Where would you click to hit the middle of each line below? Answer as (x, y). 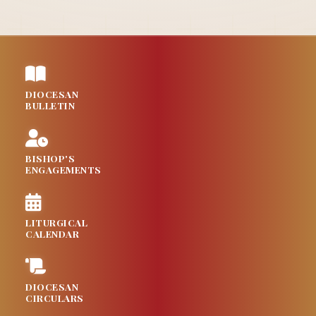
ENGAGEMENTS (63, 169)
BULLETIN (50, 105)
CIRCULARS (55, 297)
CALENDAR (52, 233)
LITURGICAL (56, 222)
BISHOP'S (50, 158)
